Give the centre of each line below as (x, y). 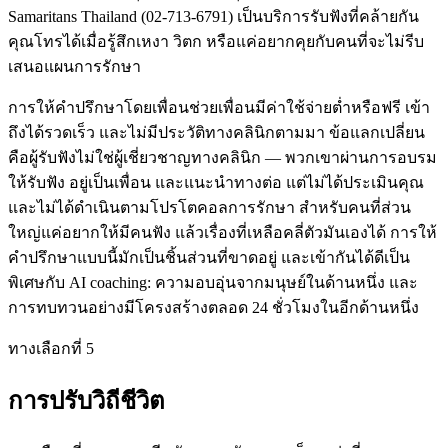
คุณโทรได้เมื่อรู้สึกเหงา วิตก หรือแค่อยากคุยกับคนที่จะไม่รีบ (216, 41)
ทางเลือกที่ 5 (51, 348)
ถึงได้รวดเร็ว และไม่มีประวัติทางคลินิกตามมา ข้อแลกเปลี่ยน (216, 132)
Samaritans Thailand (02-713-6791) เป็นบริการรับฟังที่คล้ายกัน (213, 16)
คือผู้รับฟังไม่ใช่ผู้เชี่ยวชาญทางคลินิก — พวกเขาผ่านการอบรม (222, 157)
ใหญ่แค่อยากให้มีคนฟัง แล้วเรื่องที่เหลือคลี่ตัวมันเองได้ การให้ (222, 232)
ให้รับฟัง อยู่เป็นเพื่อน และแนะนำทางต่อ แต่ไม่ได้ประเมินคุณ (216, 182)
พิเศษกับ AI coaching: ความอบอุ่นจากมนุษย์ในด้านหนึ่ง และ (213, 282)
